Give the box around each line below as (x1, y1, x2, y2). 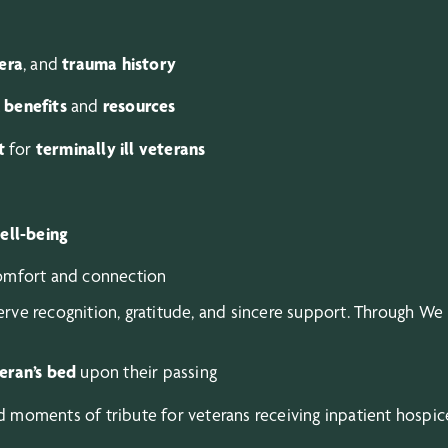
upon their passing (76, 361, 218, 383)
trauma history (62, 52, 177, 74)
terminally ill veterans (35, 137, 206, 159)
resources (102, 95, 176, 117)
